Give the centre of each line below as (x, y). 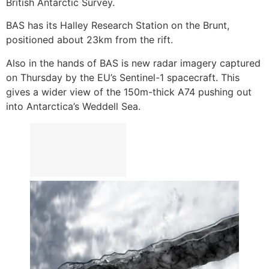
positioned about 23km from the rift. (89, 40)
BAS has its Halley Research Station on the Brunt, (118, 26)
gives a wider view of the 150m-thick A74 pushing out (129, 92)
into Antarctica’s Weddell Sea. (73, 106)
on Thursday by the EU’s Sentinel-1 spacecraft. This (123, 77)
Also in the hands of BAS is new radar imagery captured (133, 63)
